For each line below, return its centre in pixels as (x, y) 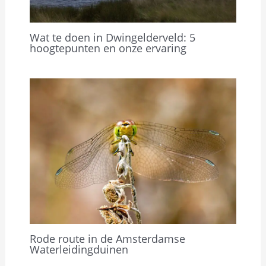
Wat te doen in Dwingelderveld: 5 (112, 38)
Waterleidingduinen (79, 250)
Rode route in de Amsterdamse (107, 239)
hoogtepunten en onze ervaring (108, 48)
